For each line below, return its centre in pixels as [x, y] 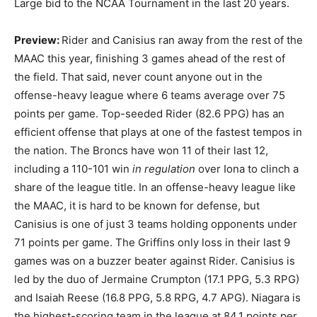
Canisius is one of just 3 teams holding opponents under [156, 224]
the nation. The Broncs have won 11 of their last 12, [141, 150]
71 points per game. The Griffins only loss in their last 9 [152, 242]
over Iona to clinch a [247, 168]
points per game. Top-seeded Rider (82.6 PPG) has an [149, 113]
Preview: [38, 40]
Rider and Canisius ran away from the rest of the [182, 40]
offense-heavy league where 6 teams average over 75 [150, 95]
